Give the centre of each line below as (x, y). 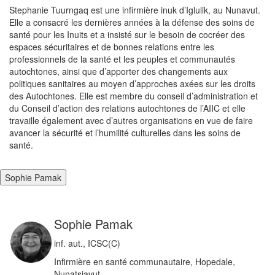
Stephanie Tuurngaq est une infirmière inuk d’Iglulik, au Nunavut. (135, 10)
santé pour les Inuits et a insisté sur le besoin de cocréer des (127, 35)
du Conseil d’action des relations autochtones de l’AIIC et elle (127, 108)
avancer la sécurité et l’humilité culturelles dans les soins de (125, 133)
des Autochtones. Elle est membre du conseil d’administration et (134, 96)
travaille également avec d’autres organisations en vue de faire (131, 121)
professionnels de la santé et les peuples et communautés (122, 59)
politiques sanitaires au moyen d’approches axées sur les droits (132, 84)
